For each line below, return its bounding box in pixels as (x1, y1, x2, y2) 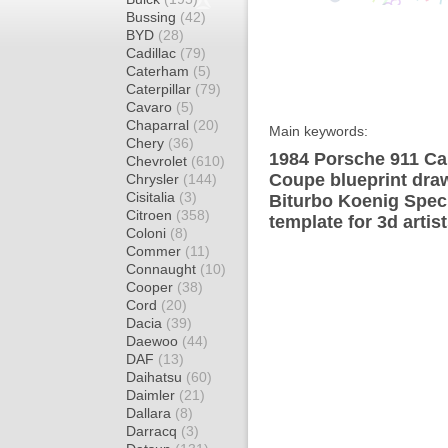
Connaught (126, 261, 200, 277)
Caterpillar (126, 81, 195, 97)
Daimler (126, 387, 179, 403)
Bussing (126, 9, 180, 25)
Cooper (126, 279, 177, 295)
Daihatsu (126, 369, 186, 385)
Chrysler (126, 171, 183, 187)
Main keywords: (269, 123, 368, 139)
